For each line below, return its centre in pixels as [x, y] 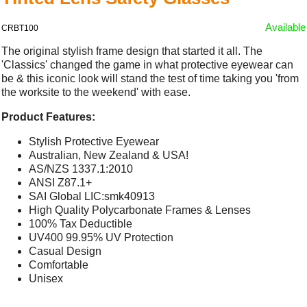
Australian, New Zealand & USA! [109, 155]
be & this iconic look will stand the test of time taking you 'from [150, 78]
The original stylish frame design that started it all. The [132, 51]
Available [285, 27]
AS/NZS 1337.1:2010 [81, 169]
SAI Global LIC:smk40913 [92, 196]
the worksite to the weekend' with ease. [96, 92]
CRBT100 [20, 28]
